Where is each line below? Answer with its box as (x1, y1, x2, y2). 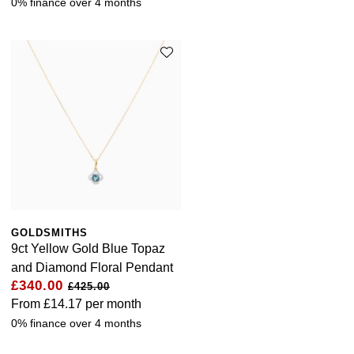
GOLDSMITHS (11, 227, 88, 239)
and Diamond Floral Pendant (11, 261, 173, 275)
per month (82, 297, 141, 311)
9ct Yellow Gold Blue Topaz (11, 242, 165, 256)
